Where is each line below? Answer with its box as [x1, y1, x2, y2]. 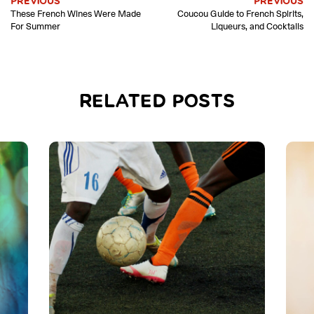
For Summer [11, 19, 60, 33]
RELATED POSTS [79, 92, 235, 111]
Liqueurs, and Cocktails [211, 19, 303, 33]
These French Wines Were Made [11, 6, 141, 20]
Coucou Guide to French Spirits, [177, 6, 303, 20]
